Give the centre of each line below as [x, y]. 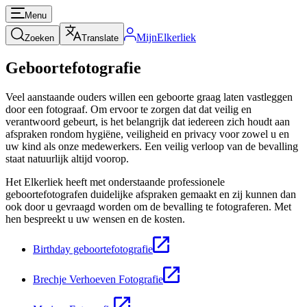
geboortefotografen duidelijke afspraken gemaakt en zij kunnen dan [151, 194]
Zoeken [39, 38]
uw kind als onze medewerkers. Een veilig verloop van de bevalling [152, 146]
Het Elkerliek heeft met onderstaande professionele [115, 182]
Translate [100, 38]
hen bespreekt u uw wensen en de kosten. [98, 219]
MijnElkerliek [166, 37]
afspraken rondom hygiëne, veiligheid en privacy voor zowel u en [147, 134]
